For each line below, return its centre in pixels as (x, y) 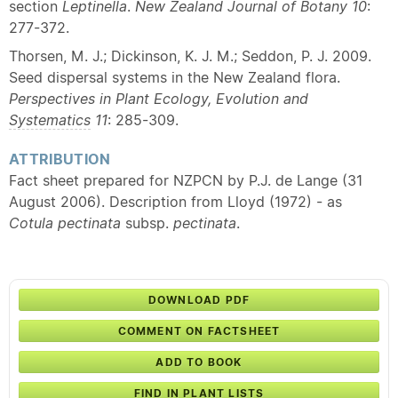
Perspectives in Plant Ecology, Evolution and (159, 99)
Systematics (50, 120)
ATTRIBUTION (60, 159)
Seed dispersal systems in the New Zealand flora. (175, 77)
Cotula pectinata (65, 223)
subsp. (147, 223)
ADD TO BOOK (199, 362)
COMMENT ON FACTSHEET (199, 331)
